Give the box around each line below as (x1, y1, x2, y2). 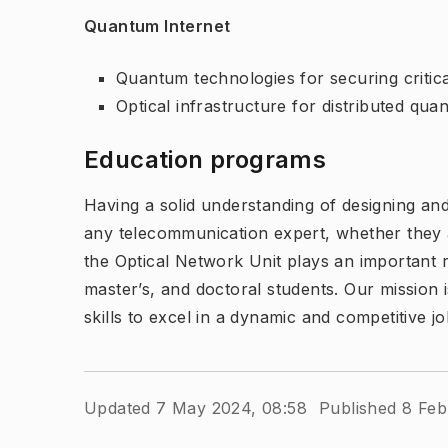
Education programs (84, 145, 333, 174)
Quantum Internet (84, 16, 231, 36)
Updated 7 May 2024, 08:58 (84, 398, 307, 418)
